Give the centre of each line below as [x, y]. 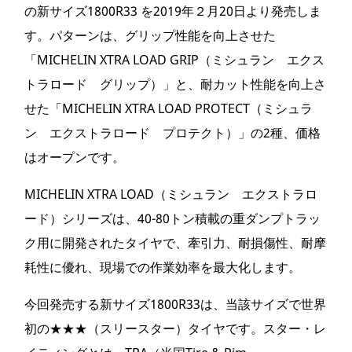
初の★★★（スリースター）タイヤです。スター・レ [175, 328]
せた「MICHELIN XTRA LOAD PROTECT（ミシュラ [169, 108]
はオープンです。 [75, 157]
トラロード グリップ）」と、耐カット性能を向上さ [175, 84]
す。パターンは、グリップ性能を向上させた [150, 35]
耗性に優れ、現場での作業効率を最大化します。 [163, 267]
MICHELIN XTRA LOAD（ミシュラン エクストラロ [171, 194]
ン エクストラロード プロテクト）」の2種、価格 [172, 133]
